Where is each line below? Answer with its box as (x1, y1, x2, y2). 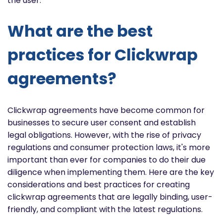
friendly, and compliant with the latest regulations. (7, 203, 203, 215)
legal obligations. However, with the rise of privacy (7, 129, 201, 141)
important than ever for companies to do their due (7, 154, 206, 166)
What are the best (7, 20, 153, 43)
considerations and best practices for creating (7, 178, 190, 190)
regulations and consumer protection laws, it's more (7, 141, 210, 153)
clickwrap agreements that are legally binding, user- (7, 191, 213, 203)
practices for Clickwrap (7, 44, 198, 66)
